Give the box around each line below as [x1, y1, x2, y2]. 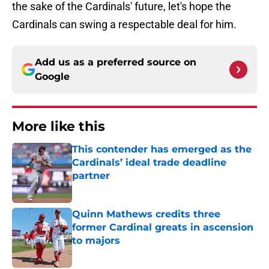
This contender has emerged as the [72, 144, 252, 156]
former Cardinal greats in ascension [72, 222, 253, 234]
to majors [72, 235, 120, 247]
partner [72, 170, 110, 182]
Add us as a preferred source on [35, 56, 196, 68]
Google [35, 71, 70, 83]
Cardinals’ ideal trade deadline [72, 157, 226, 169]
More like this [12, 118, 105, 135]
